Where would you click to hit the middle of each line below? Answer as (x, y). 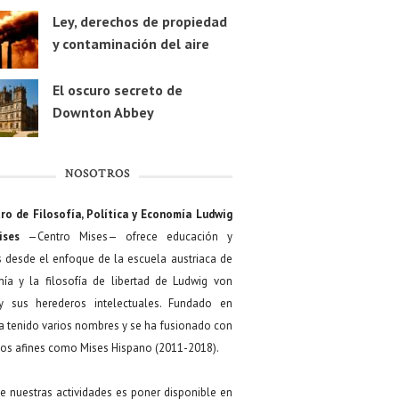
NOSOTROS (97, 175)
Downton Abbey (103, 113)
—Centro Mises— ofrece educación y (126, 237)
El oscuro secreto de (117, 90)
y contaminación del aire (130, 44)
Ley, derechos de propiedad (139, 22)
